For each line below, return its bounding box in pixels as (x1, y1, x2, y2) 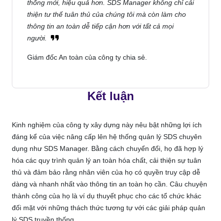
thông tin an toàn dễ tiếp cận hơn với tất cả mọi (27, 22, 174, 30)
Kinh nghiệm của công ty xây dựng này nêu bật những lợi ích (12, 121, 202, 129)
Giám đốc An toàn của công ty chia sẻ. (27, 53, 147, 61)
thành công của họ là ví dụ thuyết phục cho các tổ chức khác (12, 192, 201, 200)
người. (27, 34, 47, 42)
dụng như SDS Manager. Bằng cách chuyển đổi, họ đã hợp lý (12, 145, 203, 152)
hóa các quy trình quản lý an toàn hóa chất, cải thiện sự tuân (12, 156, 201, 164)
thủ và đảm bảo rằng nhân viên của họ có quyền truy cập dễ (12, 168, 200, 176)
